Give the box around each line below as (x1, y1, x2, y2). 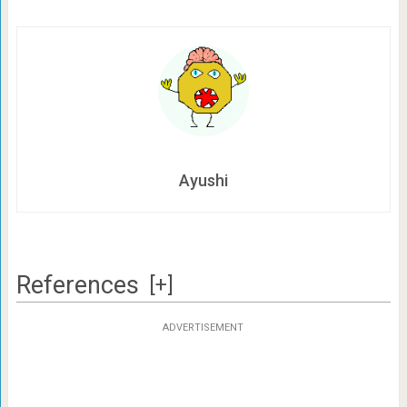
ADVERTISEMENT (163, 321, 244, 333)
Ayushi (178, 170, 228, 190)
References (15, 270, 139, 300)
